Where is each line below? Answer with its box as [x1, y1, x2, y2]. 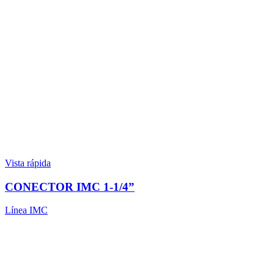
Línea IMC [5, 205, 48, 216]
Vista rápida [5, 158, 51, 169]
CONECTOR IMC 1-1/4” [5, 180, 135, 193]
